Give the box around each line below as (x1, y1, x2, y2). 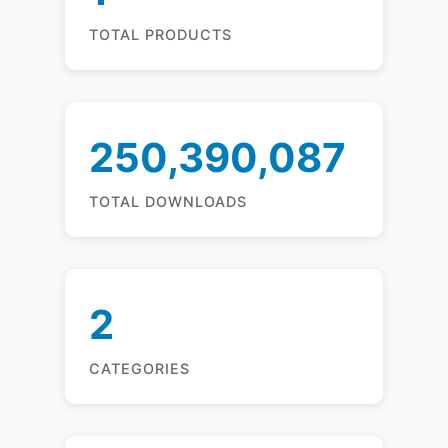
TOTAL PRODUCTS (88, 26, 232, 43)
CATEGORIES (88, 360, 190, 377)
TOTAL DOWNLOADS (88, 193, 247, 210)
